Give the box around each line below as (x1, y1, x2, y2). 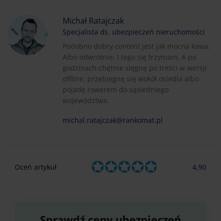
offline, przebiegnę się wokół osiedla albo (63, 74, 199, 84)
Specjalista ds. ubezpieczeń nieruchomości (63, 27, 205, 37)
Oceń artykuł (15, 162, 57, 172)
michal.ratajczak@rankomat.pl (63, 115, 163, 125)
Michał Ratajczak (63, 15, 124, 27)
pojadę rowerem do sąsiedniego (63, 85, 169, 95)
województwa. (63, 96, 117, 106)
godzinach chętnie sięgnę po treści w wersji (63, 63, 207, 73)
